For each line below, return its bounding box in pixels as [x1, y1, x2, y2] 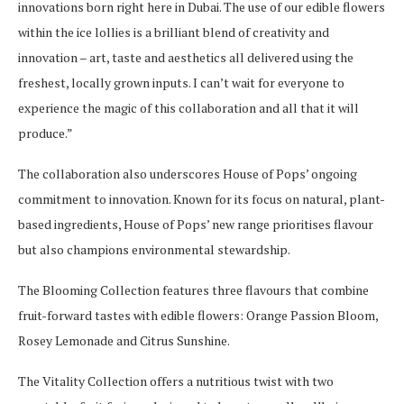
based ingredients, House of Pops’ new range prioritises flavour [18, 216, 373, 233]
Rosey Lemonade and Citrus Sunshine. [18, 332, 230, 349]
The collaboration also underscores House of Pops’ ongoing [18, 165, 357, 182]
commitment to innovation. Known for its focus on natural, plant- [18, 190, 385, 207]
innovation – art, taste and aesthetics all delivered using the [18, 49, 353, 66]
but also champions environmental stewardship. [18, 241, 290, 258]
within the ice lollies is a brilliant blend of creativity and [18, 23, 329, 41]
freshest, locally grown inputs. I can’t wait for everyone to [18, 74, 344, 91]
